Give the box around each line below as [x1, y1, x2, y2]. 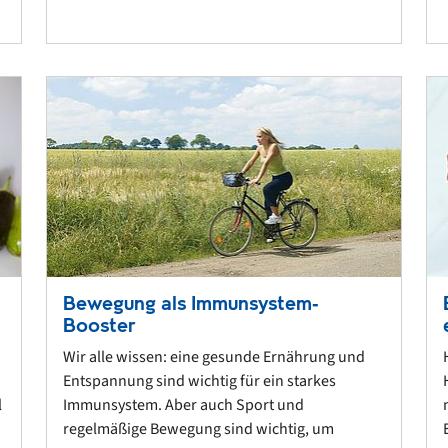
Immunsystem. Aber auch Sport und [63, 393, 304, 416]
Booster [63, 311, 136, 339]
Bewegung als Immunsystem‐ [63, 289, 319, 317]
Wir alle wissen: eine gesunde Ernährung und [63, 345, 365, 368]
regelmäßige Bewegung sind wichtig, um [63, 417, 334, 440]
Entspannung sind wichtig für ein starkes [63, 369, 336, 392]
